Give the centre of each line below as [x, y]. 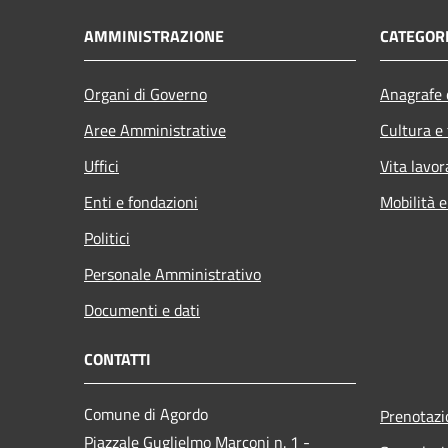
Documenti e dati [142, 309]
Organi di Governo [145, 93]
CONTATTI [117, 358]
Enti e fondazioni [141, 201]
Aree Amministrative [155, 129]
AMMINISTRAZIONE [154, 35]
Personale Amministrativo [172, 273]
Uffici [101, 165]
